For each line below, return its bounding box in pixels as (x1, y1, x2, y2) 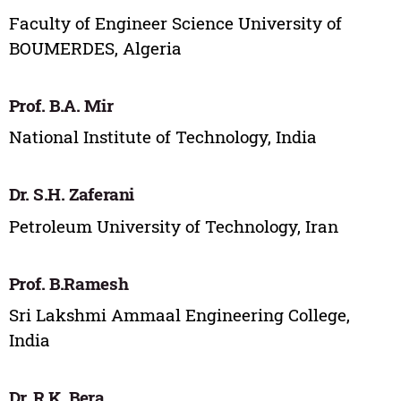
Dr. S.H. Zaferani (8, 183, 135, 206)
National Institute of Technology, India (8, 125, 317, 149)
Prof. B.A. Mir (8, 93, 114, 116)
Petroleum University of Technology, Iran (8, 214, 338, 237)
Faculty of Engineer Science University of (8, 11, 342, 34)
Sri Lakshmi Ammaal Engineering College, (8, 303, 350, 327)
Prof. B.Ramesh (8, 271, 129, 294)
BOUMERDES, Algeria (8, 36, 182, 59)
